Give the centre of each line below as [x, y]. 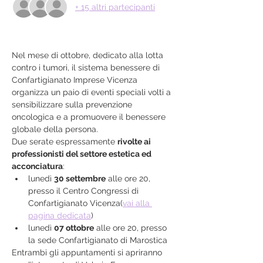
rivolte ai [135, 141]
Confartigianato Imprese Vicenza [76, 80]
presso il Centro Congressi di [85, 191]
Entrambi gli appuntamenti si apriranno [88, 252]
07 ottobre [74, 228]
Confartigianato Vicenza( [75, 203]
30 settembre [80, 178]
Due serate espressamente [65, 141]
